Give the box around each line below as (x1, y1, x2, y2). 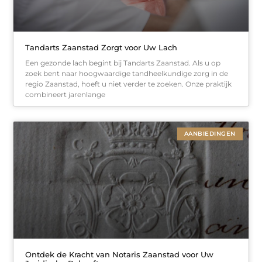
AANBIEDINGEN (184, 129, 236, 137)
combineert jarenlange (25, 89, 106, 99)
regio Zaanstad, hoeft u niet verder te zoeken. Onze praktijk (25, 79, 232, 88)
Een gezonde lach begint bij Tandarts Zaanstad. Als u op (25, 58, 221, 67)
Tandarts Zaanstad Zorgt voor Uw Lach (25, 42, 178, 52)
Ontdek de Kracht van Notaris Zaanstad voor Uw (25, 250, 214, 260)
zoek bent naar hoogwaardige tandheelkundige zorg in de (25, 68, 229, 78)
